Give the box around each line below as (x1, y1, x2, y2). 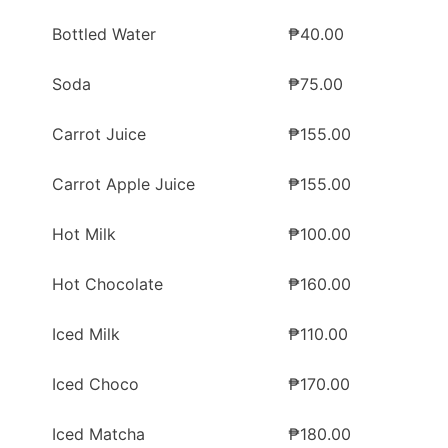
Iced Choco (52, 374, 139, 395)
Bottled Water (52, 24, 156, 45)
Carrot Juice (52, 124, 146, 145)
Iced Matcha (52, 424, 145, 445)
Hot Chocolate (52, 274, 163, 295)
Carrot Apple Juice (52, 174, 195, 195)
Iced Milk (52, 324, 120, 345)
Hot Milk (52, 224, 116, 245)
